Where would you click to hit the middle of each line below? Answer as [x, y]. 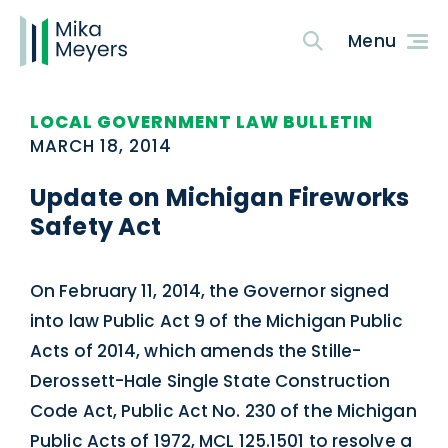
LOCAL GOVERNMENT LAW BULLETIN [201, 122]
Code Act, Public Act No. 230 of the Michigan [223, 411]
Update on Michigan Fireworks [220, 197]
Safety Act [96, 226]
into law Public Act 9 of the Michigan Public [216, 321]
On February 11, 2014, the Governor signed [210, 291]
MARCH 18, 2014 [101, 146]
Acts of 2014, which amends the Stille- [196, 351]
